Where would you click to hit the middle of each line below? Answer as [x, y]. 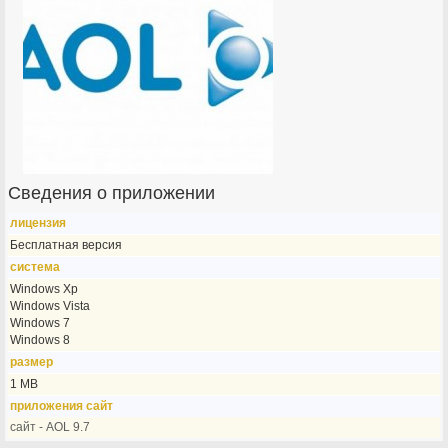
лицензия [38, 223]
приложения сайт [62, 406]
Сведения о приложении [112, 193]
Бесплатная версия [66, 245]
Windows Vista [50, 306]
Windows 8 [40, 340]
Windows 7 [40, 323]
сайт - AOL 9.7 [50, 427]
